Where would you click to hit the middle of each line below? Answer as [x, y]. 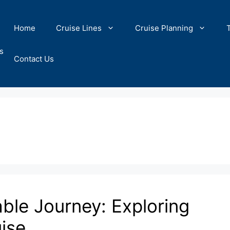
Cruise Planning [164, 28]
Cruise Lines [79, 28]
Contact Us [34, 59]
